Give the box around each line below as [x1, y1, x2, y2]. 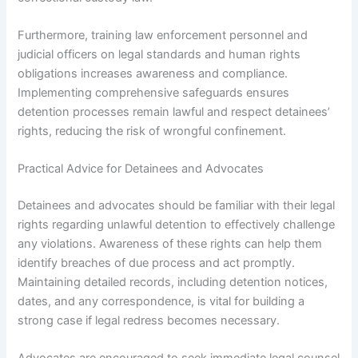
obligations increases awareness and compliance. [18, 66, 288, 81]
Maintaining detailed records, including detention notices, [18, 275, 328, 290]
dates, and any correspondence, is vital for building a [18, 294, 305, 309]
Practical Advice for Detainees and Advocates [18, 161, 265, 177]
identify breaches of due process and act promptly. [18, 256, 296, 271]
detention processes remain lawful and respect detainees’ [18, 104, 331, 119]
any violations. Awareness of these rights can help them [18, 237, 323, 252]
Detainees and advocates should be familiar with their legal [18, 198, 336, 213]
